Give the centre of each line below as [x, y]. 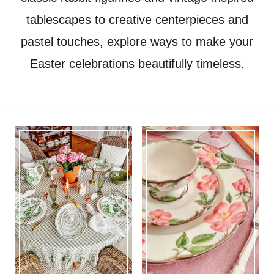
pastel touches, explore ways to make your [137, 41]
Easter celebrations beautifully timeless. [137, 63]
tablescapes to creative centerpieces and [137, 19]
